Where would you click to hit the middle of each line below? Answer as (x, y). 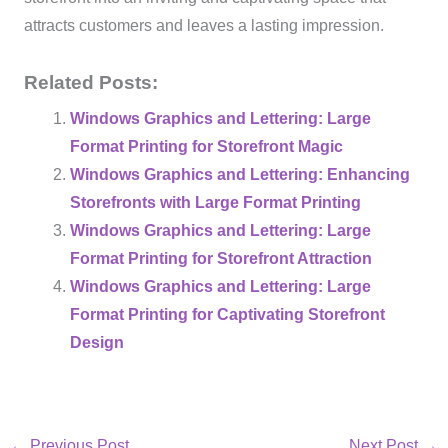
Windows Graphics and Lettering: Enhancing (240, 174)
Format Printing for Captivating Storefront (228, 314)
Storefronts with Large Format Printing (216, 202)
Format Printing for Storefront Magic (207, 146)
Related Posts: (90, 81)
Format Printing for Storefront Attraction (221, 258)
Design (97, 342)
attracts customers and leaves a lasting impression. (203, 26)
